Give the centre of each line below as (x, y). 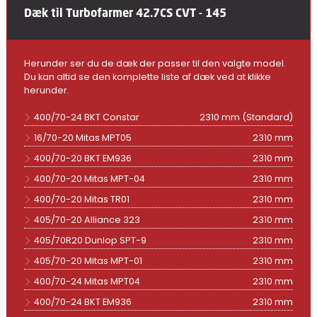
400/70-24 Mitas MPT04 (87, 281)
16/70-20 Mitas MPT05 (82, 137)
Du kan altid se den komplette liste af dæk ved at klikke (147, 76)
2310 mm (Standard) (247, 117)
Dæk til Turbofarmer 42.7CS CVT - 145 (125, 12)
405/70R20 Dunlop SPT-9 (90, 240)
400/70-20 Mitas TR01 (81, 199)
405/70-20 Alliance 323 (87, 219)
